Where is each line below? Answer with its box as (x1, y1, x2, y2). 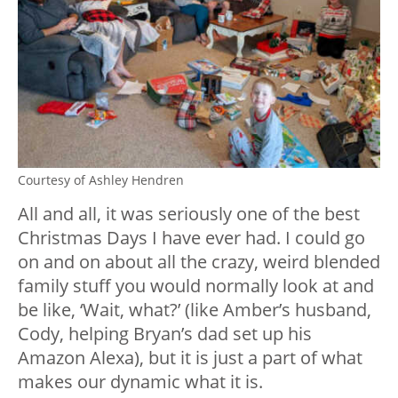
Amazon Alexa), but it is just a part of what (18, 346, 362, 370)
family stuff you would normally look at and (18, 274, 374, 298)
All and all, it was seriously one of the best (18, 202, 360, 227)
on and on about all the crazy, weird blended (18, 250, 380, 275)
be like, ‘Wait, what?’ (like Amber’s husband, (18, 298, 371, 322)
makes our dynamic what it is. (18, 370, 263, 394)
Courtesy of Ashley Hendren (18, 171, 184, 189)
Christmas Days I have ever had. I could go (18, 226, 365, 251)
